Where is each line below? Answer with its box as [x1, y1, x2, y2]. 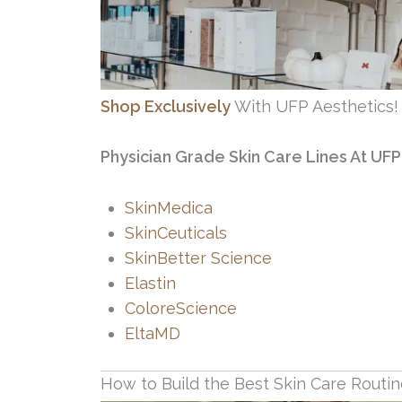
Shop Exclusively [100, 96, 231, 116]
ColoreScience [125, 299, 237, 319]
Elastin [125, 274, 176, 293]
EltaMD [125, 324, 180, 344]
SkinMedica [125, 198, 217, 218]
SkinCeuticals [125, 223, 227, 243]
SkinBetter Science [125, 249, 272, 268]
